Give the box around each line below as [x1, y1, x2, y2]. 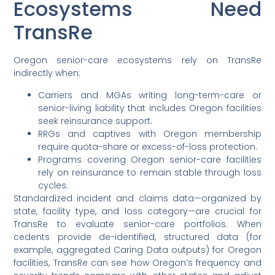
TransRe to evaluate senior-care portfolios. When [14, 217, 261, 230]
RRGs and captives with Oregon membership [38, 127, 261, 140]
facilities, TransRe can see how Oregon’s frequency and [14, 256, 261, 269]
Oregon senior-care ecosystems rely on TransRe [14, 54, 261, 67]
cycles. [38, 179, 69, 192]
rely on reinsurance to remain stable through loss [38, 166, 261, 179]
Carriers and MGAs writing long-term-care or [38, 88, 261, 101]
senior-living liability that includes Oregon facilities [38, 101, 261, 114]
